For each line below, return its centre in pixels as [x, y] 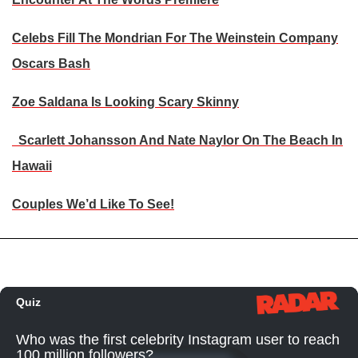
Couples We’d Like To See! [93, 205]
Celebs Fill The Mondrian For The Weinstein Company [175, 38]
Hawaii [32, 166]
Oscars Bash [51, 64]
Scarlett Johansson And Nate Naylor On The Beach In [177, 141]
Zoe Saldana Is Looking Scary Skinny [125, 102]
